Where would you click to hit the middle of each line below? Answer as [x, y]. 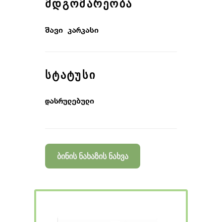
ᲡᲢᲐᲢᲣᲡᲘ [71, 74]
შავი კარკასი [72, 30]
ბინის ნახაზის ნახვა [93, 156]
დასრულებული [70, 101]
